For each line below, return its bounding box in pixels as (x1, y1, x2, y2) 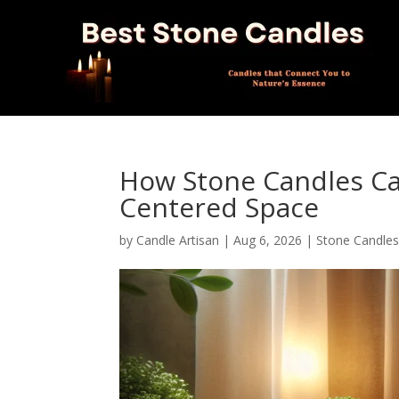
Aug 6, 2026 (233, 232, 303, 248)
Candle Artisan (136, 232, 220, 248)
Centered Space (119, 189, 320, 225)
